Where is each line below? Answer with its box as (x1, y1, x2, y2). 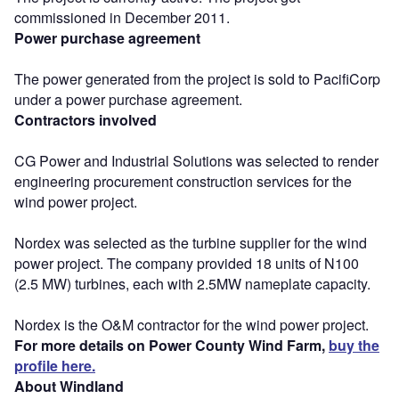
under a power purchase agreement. (14, 88, 242, 110)
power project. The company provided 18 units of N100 (14, 252, 359, 273)
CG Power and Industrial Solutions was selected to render (14, 150, 379, 171)
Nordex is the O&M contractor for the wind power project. (14, 313, 369, 335)
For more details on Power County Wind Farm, (14, 334, 329, 355)
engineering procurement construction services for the (14, 170, 352, 191)
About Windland (14, 375, 124, 396)
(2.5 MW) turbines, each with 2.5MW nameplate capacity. (14, 273, 370, 294)
